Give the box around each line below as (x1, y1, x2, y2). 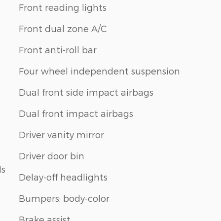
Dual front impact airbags (19, 108, 133, 118)
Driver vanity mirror (19, 129, 104, 140)
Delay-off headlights (19, 171, 108, 182)
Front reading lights (19, 1, 107, 12)
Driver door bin (19, 150, 84, 161)
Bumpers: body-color (19, 192, 110, 203)
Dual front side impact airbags (19, 86, 153, 97)
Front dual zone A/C (19, 23, 107, 34)
